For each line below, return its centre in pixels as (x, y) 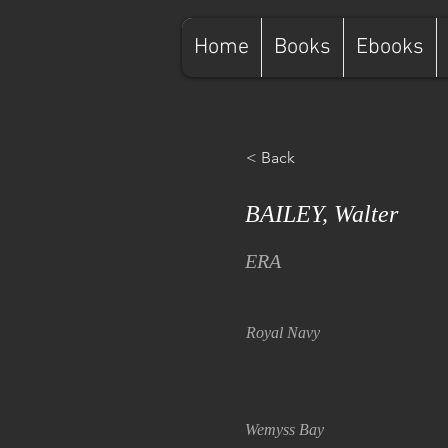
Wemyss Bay (284, 429)
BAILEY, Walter (321, 214)
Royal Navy (283, 332)
